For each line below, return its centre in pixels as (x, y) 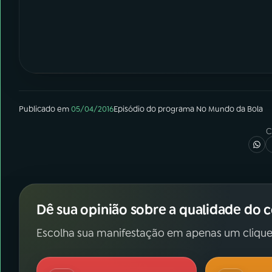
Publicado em (44, 109)
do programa (170, 109)
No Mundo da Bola (229, 109)
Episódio (129, 109)
